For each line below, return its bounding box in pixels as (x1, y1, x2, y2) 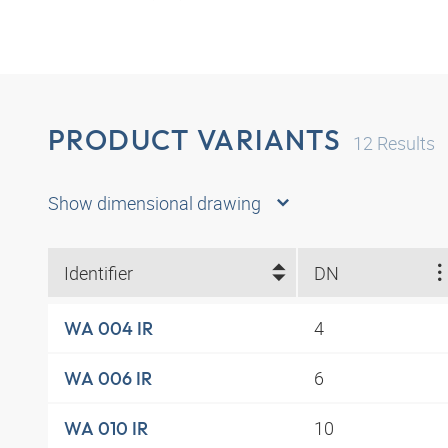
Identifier (64, 260, 133, 285)
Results (373, 130, 436, 155)
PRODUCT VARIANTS (48, 121, 342, 157)
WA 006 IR (64, 366, 152, 390)
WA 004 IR (64, 316, 153, 340)
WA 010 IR (64, 416, 148, 440)
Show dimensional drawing (48, 191, 261, 216)
